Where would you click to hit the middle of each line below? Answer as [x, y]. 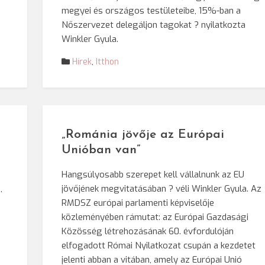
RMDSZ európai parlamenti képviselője [138, 203]
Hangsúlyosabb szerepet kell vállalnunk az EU [153, 174]
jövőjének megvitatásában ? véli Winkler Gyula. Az [162, 189]
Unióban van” [101, 150]
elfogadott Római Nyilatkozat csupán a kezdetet [159, 245]
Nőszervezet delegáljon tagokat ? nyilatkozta [154, 25]
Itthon [108, 62]
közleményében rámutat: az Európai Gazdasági [155, 217]
